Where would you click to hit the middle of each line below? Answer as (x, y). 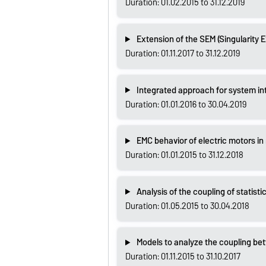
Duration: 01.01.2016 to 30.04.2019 (186, 104)
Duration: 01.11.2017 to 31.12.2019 (182, 53)
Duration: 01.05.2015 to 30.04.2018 (187, 206)
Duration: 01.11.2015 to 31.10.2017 (183, 257)
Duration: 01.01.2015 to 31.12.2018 (184, 155)
